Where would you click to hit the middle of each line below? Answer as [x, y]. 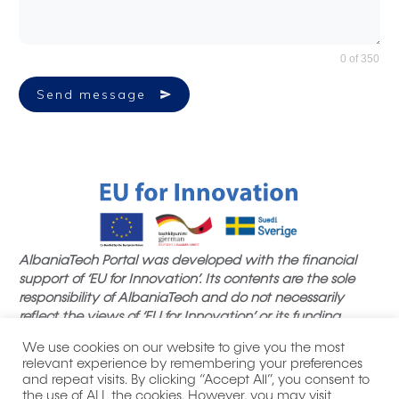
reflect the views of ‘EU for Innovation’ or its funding [179, 317]
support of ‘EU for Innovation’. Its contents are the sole [187, 280]
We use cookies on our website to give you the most [183, 348]
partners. [47, 336]
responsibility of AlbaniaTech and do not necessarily [181, 298]
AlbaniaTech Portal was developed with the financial [187, 261]
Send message [91, 95]
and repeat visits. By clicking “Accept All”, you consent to [196, 380]
